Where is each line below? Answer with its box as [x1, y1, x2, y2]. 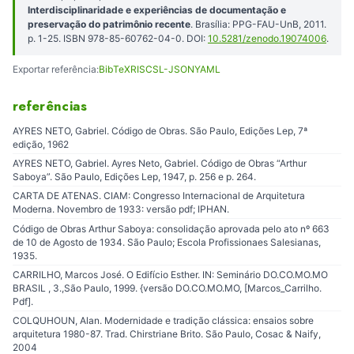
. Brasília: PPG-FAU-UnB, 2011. [190, 17, 326, 30]
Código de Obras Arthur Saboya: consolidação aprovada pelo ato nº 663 [13, 222, 330, 235]
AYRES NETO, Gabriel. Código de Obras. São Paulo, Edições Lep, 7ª [13, 124, 307, 137]
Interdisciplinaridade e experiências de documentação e [28, 3, 286, 16]
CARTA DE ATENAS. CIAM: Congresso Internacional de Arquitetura [13, 190, 305, 202]
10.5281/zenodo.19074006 [208, 32, 326, 44]
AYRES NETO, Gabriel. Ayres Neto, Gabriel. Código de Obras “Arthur [13, 156, 307, 169]
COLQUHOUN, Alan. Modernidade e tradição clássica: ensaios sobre [13, 314, 314, 327]
